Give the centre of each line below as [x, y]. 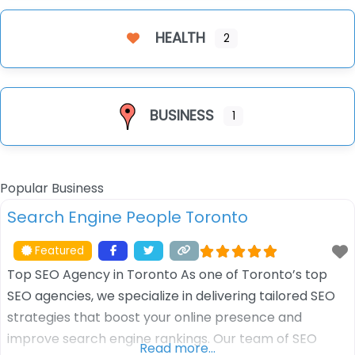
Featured [60, 250]
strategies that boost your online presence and [155, 317]
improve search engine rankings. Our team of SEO [162, 338]
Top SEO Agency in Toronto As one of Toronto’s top [167, 274]
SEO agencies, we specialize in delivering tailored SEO [171, 296]
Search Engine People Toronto [128, 217]
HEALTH [181, 37]
